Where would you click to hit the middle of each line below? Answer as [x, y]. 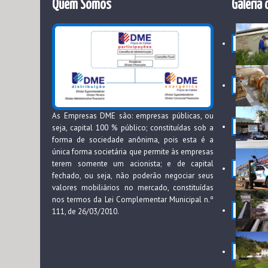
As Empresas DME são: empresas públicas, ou [133, 116]
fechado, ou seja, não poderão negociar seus [133, 176]
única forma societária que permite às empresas [133, 152]
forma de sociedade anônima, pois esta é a [133, 140]
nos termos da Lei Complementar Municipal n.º [133, 200]
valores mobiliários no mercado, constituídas [133, 188]
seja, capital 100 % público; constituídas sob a [133, 128]
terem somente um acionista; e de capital [133, 164]
